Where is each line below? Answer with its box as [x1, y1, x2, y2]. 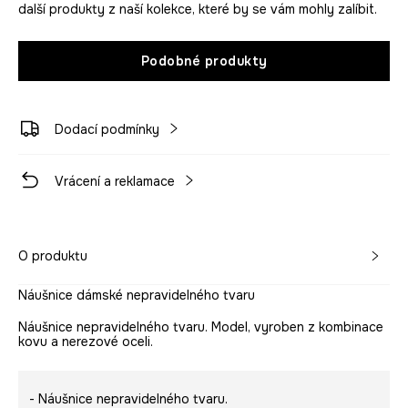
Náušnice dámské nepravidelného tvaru [18, 287, 255, 304]
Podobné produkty [140, 53, 268, 70]
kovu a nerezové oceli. [18, 333, 153, 351]
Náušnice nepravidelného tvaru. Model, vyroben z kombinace [18, 319, 383, 336]
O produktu [18, 248, 87, 265]
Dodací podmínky [55, 121, 159, 138]
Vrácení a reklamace [55, 173, 175, 190]
